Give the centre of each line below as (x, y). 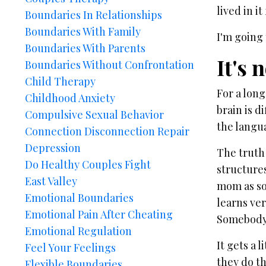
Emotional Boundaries (79, 198)
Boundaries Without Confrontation (110, 65)
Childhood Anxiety (70, 98)
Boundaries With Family (83, 31)
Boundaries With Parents (85, 48)
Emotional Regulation (78, 231)
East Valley (51, 181)
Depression (53, 148)
